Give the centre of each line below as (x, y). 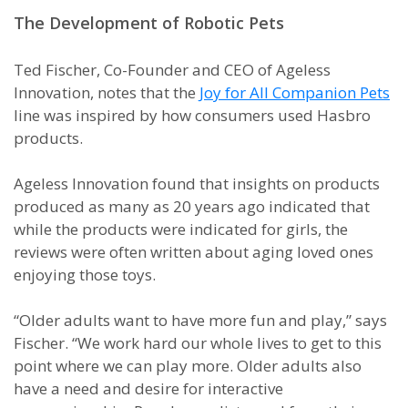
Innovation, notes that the (107, 92)
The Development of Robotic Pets (149, 23)
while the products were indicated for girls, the (181, 229)
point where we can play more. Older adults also (188, 366)
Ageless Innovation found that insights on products (197, 184)
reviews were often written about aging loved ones (194, 252)
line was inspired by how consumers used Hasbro (192, 115)
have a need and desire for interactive (148, 388)
